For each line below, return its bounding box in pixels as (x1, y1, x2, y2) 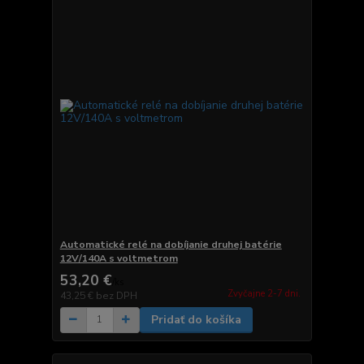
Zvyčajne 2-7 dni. (227, 288, 301, 300)
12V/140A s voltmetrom (59, 251, 178, 265)
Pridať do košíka (150, 311, 241, 327)
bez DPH (95, 288, 137, 302)
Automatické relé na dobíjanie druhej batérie (59, 237, 282, 251)
